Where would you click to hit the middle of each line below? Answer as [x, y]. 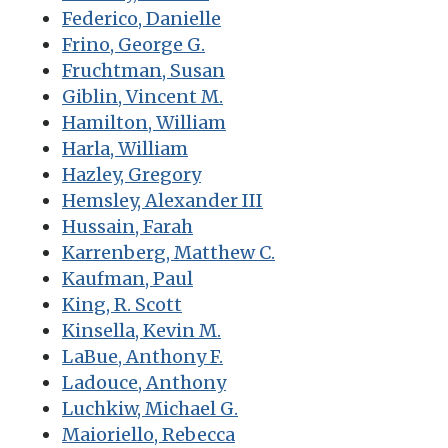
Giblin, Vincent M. [142, 96]
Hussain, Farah [127, 226]
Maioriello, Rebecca [148, 434]
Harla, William [125, 148]
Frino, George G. [133, 44]
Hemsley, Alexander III [162, 200]
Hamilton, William [144, 122]
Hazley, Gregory [131, 174]
